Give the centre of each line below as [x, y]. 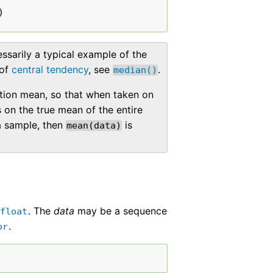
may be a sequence [121, 211]
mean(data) [94, 126]
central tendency [50, 70]
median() [136, 70]
